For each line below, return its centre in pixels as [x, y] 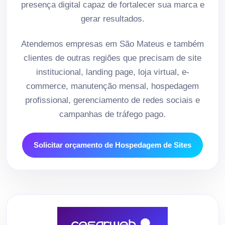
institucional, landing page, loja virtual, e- [113, 72]
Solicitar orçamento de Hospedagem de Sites [113, 145]
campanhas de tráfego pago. [113, 114]
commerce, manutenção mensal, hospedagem [113, 86]
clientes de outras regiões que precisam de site [113, 58]
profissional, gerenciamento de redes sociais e [113, 100]
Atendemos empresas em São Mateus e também [113, 44]
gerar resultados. [113, 19]
